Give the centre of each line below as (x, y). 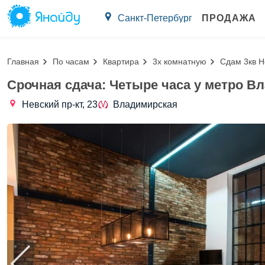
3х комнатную (180, 61)
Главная (23, 61)
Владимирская (145, 104)
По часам (71, 61)
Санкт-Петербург (155, 18)
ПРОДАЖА (229, 18)
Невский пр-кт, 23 (60, 104)
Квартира (121, 61)
